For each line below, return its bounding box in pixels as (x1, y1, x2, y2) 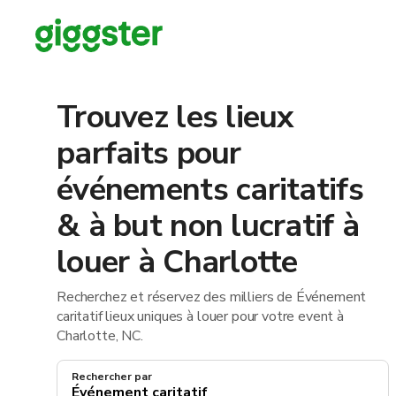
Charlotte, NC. (57, 326, 143, 346)
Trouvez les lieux (57, 95, 294, 139)
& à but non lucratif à (57, 204, 360, 247)
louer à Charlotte (57, 240, 298, 284)
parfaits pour (57, 132, 241, 175)
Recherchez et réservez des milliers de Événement (57, 287, 367, 307)
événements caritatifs (57, 168, 363, 211)
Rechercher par (72, 369, 152, 384)
